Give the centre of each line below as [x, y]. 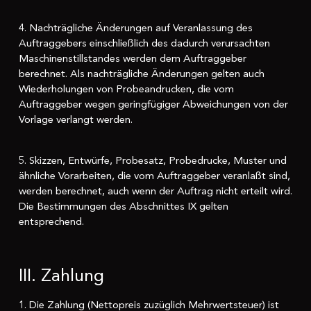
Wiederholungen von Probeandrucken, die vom [126, 89]
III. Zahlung [61, 275]
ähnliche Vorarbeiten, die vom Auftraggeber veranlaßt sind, [154, 175]
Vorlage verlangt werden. [75, 120]
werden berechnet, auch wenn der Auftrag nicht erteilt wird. [155, 191]
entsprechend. [51, 221]
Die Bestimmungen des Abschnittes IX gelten [123, 206]
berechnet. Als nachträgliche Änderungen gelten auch [141, 74]
